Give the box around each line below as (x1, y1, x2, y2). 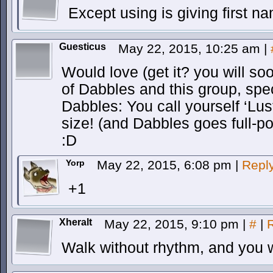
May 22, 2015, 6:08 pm (97, 158, 235, 172)
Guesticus (59, 41, 106, 52)
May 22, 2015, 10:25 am (118, 41, 264, 55)
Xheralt (59, 217, 92, 227)
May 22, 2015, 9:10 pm (104, 217, 243, 231)
